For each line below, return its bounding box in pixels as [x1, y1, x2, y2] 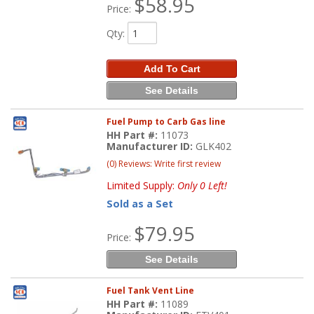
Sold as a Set [107, 196, 174, 210]
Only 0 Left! [177, 178, 228, 192]
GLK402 [196, 139, 232, 153]
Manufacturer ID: [107, 139, 196, 153]
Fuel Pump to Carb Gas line [107, 115, 226, 128]
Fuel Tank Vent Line [107, 284, 195, 296]
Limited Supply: [107, 178, 178, 192]
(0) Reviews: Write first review [107, 157, 221, 170]
